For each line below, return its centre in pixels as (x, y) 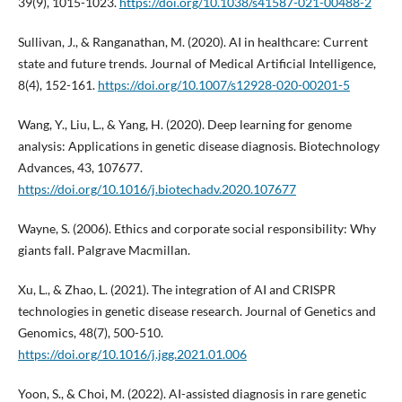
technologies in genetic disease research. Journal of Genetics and (197, 311)
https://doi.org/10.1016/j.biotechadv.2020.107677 (157, 189)
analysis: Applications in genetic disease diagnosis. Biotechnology (198, 146)
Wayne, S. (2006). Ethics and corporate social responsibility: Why (197, 229)
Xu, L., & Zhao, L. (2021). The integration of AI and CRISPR (176, 290)
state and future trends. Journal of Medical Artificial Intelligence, (197, 64)
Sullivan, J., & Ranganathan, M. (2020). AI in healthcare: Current (192, 42)
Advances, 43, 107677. (80, 168)
